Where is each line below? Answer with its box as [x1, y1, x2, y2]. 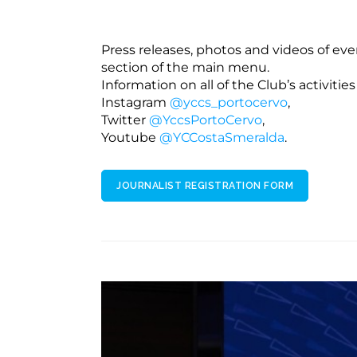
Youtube [101, 130, 159, 145]
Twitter [101, 112, 149, 127]
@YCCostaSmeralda [159, 130, 284, 145]
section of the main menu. [101, 60, 269, 75]
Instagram [101, 95, 170, 110]
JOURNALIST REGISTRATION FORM [116, 179, 293, 191]
